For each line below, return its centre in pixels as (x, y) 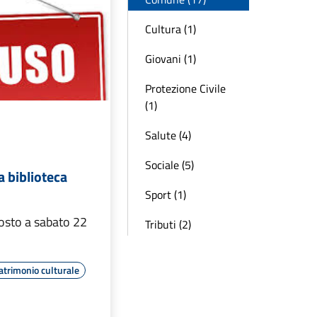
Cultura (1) (171, 29)
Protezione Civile (185, 88)
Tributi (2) (168, 224)
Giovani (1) (171, 59)
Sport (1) (166, 195)
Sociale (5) (169, 165)
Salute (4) (168, 135)
